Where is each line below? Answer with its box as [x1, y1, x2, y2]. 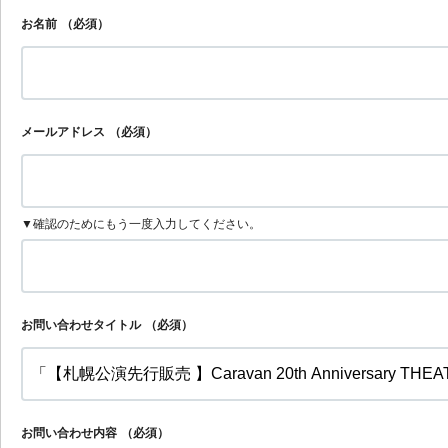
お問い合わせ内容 [21, 424, 117, 441]
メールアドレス [21, 123, 105, 140]
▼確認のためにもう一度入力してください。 [21, 214, 261, 232]
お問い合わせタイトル [21, 316, 141, 333]
